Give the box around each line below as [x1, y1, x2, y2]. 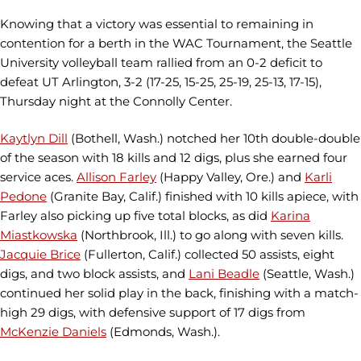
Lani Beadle [189, 266, 259, 282]
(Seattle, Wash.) [259, 266, 355, 282]
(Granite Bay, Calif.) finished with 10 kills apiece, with [47, 189, 359, 205]
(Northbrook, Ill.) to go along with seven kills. [77, 227, 343, 243]
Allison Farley [77, 169, 156, 185]
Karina [271, 208, 310, 224]
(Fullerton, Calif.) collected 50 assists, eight [81, 247, 334, 263]
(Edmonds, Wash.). [106, 324, 220, 340]
